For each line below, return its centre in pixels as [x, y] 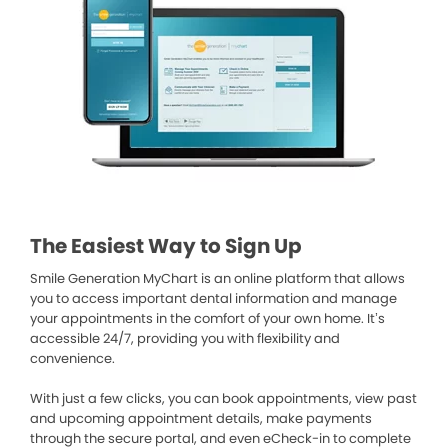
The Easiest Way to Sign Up [166, 246]
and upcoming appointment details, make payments [201, 418]
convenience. [72, 358]
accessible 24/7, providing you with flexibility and [185, 338]
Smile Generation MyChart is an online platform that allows [217, 278]
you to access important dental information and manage [213, 298]
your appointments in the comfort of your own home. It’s [207, 318]
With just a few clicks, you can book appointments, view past [223, 398]
